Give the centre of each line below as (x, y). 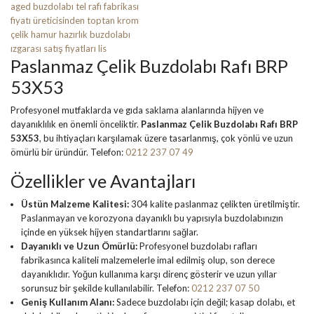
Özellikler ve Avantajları (103, 180)
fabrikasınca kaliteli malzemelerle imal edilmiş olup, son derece (148, 260)
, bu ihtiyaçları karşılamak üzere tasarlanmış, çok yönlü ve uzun (166, 138)
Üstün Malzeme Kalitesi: (75, 204)
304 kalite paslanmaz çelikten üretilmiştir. (214, 204)
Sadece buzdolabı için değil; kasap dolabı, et (205, 302)
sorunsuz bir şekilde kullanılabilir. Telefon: (106, 288)
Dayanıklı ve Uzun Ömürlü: (79, 246)
